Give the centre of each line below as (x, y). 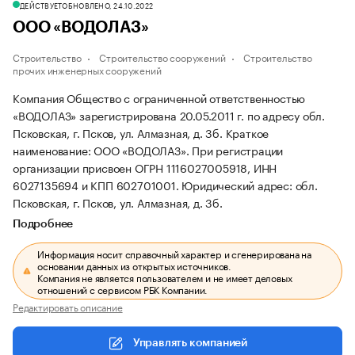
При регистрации (238, 150)
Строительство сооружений (162, 57)
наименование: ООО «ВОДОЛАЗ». (103, 150)
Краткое (247, 132)
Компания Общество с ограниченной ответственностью (159, 97)
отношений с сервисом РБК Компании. (123, 289)
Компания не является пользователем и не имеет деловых (165, 277)
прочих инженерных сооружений (87, 69)
